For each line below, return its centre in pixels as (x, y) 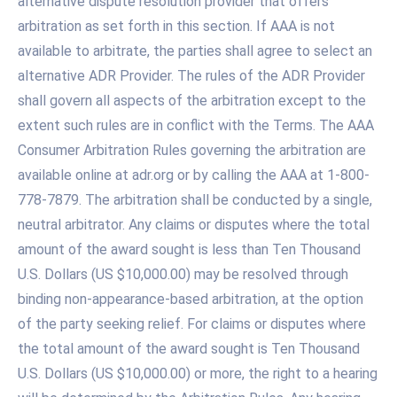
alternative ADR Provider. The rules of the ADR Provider (191, 76)
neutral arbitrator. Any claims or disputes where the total (194, 225)
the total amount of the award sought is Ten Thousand (189, 349)
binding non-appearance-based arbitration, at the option (191, 300)
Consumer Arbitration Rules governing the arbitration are (192, 151)
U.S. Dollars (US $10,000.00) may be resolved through (183, 275)
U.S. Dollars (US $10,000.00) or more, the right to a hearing (198, 374)
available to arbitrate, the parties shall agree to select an (195, 51)
